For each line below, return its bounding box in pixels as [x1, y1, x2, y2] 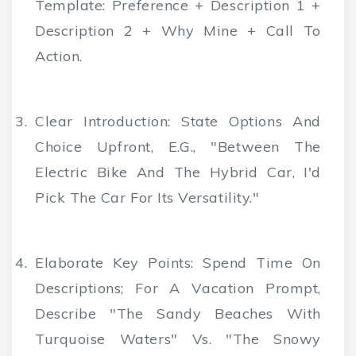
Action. [35, 47, 83, 66]
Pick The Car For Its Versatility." [35, 188, 260, 207]
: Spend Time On [191, 253, 321, 273]
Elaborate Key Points [35, 253, 192, 273]
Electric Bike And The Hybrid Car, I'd [35, 163, 321, 182]
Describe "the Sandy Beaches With [35, 304, 321, 323]
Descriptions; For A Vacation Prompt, [35, 279, 321, 298]
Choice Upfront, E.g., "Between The [35, 137, 321, 157]
